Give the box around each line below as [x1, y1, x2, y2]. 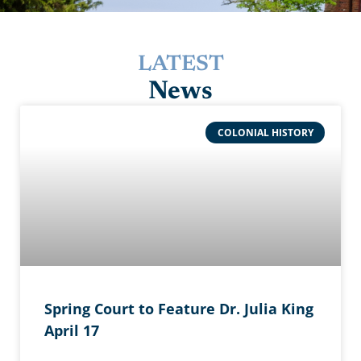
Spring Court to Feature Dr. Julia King [44, 299, 313, 319]
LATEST [137, 54, 224, 77]
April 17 [44, 321, 99, 341]
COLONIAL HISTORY [217, 125, 313, 139]
